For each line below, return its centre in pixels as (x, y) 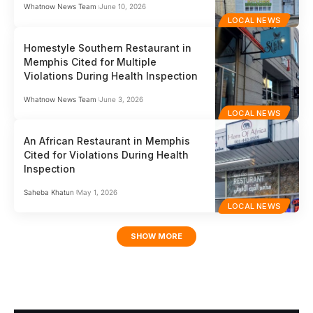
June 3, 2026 (121, 99)
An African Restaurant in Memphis (107, 140)
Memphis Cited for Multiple (90, 61)
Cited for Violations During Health (107, 154)
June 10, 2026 (122, 7)
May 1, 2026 (97, 192)
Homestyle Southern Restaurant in (108, 48)
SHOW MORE (156, 236)
